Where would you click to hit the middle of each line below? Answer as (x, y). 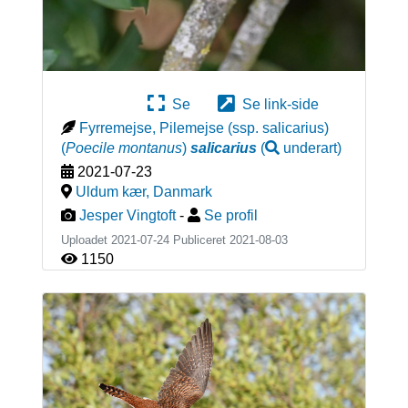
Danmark (182, 191)
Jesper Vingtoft (127, 215)
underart (310, 148)
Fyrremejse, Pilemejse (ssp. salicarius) (204, 127)
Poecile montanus (123, 148)
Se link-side (277, 104)
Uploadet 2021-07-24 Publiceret (145, 240)
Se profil (230, 215)
